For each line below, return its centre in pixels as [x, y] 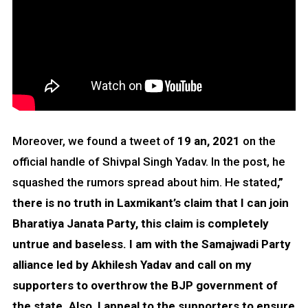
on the [257, 141]
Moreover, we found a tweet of [95, 141]
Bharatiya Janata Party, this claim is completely [140, 224]
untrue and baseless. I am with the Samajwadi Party [151, 244]
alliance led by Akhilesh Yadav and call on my [132, 265]
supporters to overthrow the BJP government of [145, 286]
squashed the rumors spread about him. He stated [144, 183]
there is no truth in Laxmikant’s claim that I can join [150, 203]
